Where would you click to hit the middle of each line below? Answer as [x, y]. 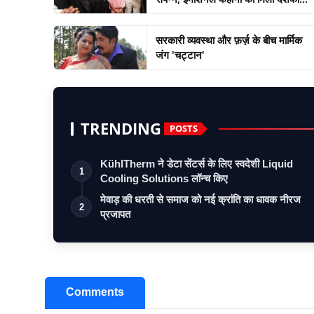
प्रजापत [115, 214]
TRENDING [121, 128]
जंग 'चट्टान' [188, 54]
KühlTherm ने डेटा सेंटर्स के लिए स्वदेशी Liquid [197, 163]
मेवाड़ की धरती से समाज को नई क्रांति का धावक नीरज [200, 199]
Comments [95, 292]
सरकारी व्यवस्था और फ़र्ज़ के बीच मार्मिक [228, 40]
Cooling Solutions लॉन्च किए [164, 178]
